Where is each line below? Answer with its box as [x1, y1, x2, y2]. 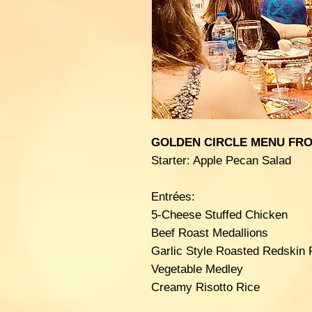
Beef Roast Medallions [150, 226, 268, 240]
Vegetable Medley [150, 262, 243, 276]
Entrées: [150, 189, 195, 203]
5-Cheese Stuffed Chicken [150, 208, 288, 221]
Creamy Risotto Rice [150, 280, 260, 294]
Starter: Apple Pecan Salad [150, 153, 291, 167]
